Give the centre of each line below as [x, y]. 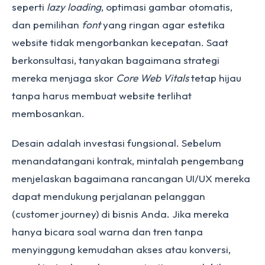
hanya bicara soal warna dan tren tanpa [107, 232]
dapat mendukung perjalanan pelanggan [109, 196]
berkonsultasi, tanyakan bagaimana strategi [116, 60]
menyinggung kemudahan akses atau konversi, [121, 249]
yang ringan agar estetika [163, 25]
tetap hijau [215, 78]
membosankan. [48, 113]
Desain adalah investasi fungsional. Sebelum [117, 143]
